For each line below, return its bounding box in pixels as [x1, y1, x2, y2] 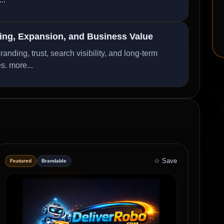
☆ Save [154, 156, 177, 164]
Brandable [41, 157, 66, 163]
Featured [10, 157, 31, 163]
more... [9, 61, 33, 70]
